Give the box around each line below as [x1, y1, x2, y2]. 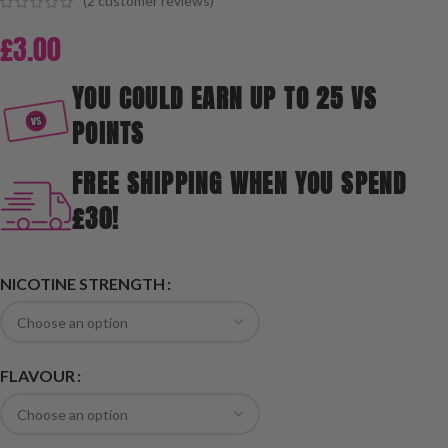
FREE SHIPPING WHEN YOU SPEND [72, 164, 407, 202]
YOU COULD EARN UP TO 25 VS [72, 79, 378, 117]
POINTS [72, 114, 145, 152]
